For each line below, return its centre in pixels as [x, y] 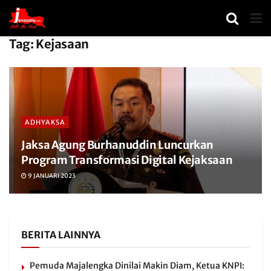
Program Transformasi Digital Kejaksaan [127, 160]
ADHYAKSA [45, 122]
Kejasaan [62, 44]
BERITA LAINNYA [61, 235]
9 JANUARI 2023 [51, 176]
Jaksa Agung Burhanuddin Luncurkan [118, 145]
